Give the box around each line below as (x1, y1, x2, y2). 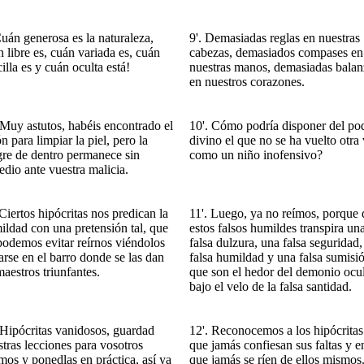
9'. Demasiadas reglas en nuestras (189, 31, 360, 45)
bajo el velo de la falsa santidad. (189, 279, 352, 293)
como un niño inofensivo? (189, 148, 323, 162)
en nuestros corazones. (189, 75, 305, 89)
